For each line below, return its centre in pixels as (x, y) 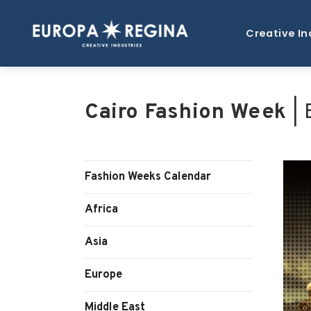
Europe (103, 275)
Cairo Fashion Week (186, 113)
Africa (101, 210)
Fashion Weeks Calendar (148, 177)
